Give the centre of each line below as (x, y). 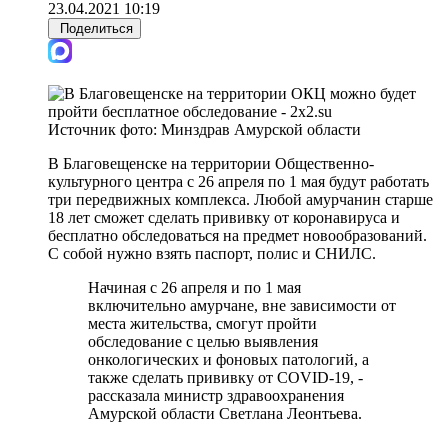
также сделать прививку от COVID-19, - (225, 377)
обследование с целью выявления (203, 341)
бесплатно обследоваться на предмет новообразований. (237, 235)
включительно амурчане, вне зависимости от (242, 305)
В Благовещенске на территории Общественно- (211, 163)
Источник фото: (104, 129)
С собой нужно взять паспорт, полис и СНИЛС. (212, 253)
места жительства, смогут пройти (202, 323)
